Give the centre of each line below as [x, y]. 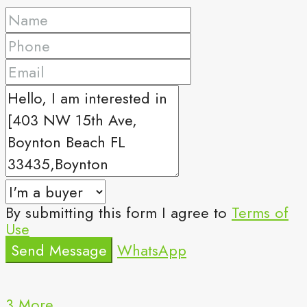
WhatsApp [152, 250]
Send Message [59, 250]
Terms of [260, 212]
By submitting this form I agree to [119, 212]
